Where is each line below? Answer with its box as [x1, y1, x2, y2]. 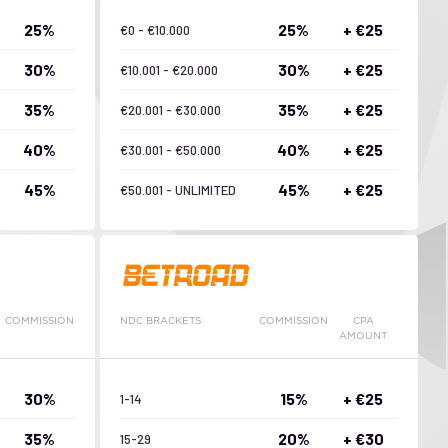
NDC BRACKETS [119, 315, 201, 326]
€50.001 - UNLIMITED [119, 181, 236, 198]
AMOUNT [339, 330, 388, 341]
